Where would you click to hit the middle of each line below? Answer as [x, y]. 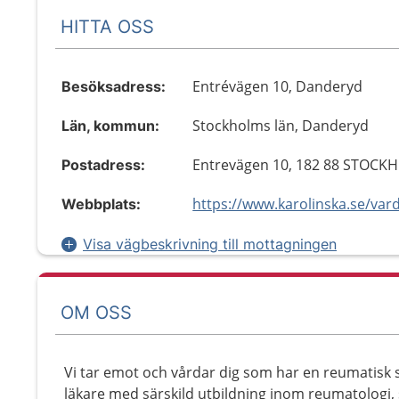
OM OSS [96, 312]
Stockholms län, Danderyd [281, 126]
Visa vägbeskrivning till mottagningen [210, 244]
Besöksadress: [114, 86]
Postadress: [103, 165]
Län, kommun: [110, 126]
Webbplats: [101, 204]
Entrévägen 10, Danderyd [278, 86]
